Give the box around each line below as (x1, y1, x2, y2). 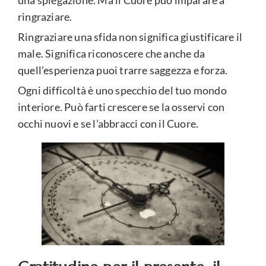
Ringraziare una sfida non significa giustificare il (18, 30, 243, 44)
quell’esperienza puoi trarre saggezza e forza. (18, 64, 228, 77)
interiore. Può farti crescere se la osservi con (18, 100, 225, 114)
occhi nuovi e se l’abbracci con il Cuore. (18, 117, 199, 131)
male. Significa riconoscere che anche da (18, 47, 205, 61)
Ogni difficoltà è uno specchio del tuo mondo (18, 84, 227, 97)
